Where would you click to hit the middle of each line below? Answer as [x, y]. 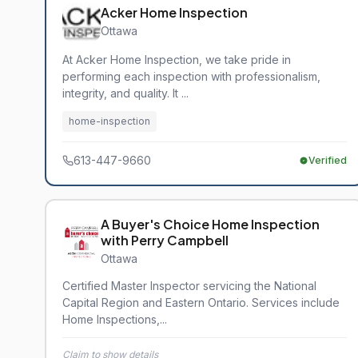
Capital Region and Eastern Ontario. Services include [201, 302]
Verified [328, 160]
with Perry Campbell [165, 240]
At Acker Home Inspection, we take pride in [177, 60]
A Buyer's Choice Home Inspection [210, 224]
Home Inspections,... [115, 319]
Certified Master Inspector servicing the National [189, 286]
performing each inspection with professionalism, [191, 76]
